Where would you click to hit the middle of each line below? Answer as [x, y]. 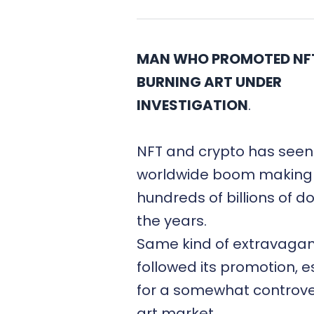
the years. [173, 221]
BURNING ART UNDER [209, 82]
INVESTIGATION [192, 105]
